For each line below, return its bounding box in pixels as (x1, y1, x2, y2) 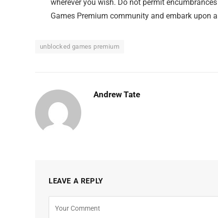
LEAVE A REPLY (49, 177, 103, 186)
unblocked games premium (40, 43, 119, 51)
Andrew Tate (93, 90, 140, 100)
